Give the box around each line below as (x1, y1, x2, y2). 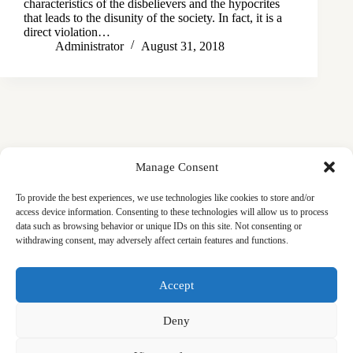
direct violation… (24, 24, 110, 39)
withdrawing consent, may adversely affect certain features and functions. (16, 235, 288, 246)
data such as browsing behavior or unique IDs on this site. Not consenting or (16, 221, 302, 232)
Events (256, 270, 290, 284)
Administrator (55, 39, 124, 53)
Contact (93, 284, 132, 299)
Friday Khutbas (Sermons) (151, 284, 283, 299)
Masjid (32, 270, 65, 284)
